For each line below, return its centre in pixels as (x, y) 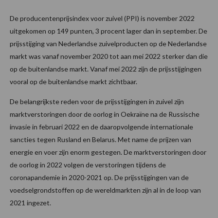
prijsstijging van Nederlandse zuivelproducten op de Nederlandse (108, 44)
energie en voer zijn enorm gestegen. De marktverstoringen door (108, 152)
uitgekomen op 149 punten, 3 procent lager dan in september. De (109, 31)
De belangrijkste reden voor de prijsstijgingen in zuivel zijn (97, 102)
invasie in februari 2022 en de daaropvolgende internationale (101, 127)
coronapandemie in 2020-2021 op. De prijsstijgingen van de (99, 178)
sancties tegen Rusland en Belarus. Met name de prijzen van (100, 140)
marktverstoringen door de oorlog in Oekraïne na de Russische (105, 114)
